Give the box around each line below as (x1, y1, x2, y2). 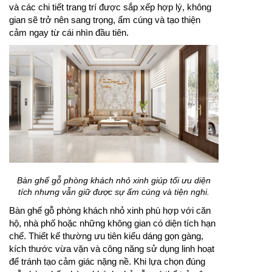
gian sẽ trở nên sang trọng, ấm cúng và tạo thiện (9, 14, 200, 25)
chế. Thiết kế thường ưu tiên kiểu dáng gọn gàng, (9, 230, 203, 241)
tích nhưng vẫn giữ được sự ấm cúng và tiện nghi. (18, 186, 209, 197)
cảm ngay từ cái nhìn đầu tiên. (9, 27, 129, 38)
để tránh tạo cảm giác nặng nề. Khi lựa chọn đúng (9, 256, 205, 267)
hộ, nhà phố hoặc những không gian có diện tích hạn (9, 217, 216, 228)
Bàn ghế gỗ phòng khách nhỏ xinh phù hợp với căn (9, 205, 211, 216)
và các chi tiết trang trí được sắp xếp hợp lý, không (9, 1, 211, 12)
